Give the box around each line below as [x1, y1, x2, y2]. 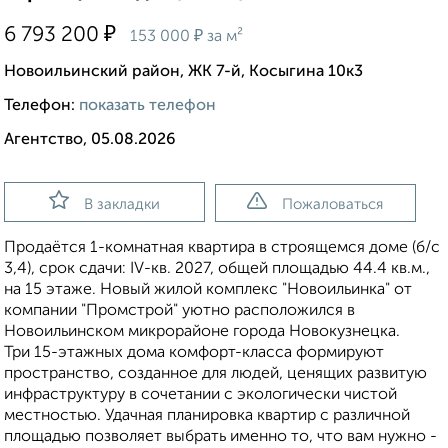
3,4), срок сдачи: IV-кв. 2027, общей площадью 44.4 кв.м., [4, 261, 430, 278]
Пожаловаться [282, 197, 384, 213]
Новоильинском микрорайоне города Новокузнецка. [4, 324, 400, 341]
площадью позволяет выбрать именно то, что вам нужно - [4, 429, 437, 446]
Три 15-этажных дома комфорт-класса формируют [4, 345, 384, 362]
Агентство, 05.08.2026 [4, 132, 176, 149]
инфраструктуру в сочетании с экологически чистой [4, 387, 397, 404]
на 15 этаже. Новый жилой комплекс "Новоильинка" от [4, 282, 412, 299]
